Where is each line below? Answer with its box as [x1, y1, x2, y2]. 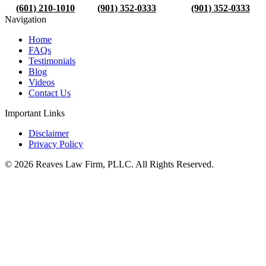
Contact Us [28, 88, 71, 99]
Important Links [5, 108, 65, 119]
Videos [28, 77, 55, 88]
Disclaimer [28, 128, 69, 139]
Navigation [5, 14, 46, 25]
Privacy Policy [28, 139, 83, 150]
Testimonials [28, 56, 75, 66]
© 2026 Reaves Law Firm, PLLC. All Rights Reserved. [5, 159, 214, 170]
